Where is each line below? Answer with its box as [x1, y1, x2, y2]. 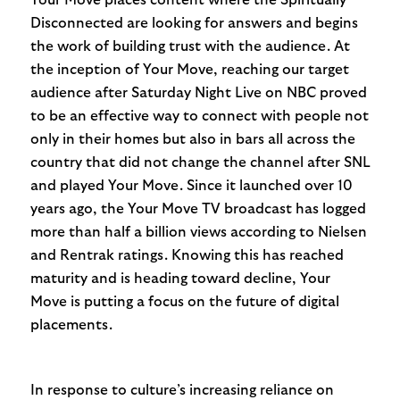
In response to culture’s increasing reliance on [29, 382, 334, 397]
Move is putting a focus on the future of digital [29, 294, 339, 309]
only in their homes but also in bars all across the [29, 131, 355, 146]
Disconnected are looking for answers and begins [29, 15, 358, 30]
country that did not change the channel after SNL [29, 154, 370, 170]
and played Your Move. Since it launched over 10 [29, 178, 353, 193]
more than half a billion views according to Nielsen [29, 224, 367, 239]
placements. [29, 317, 112, 332]
